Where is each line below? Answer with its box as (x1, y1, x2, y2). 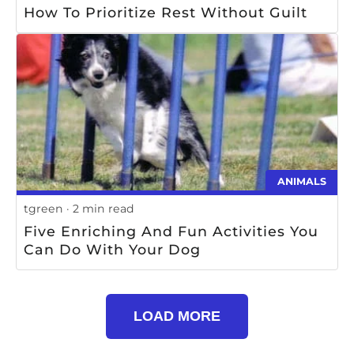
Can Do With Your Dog (24, 240, 201, 258)
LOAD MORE (134, 308, 220, 325)
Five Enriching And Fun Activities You (24, 222, 318, 239)
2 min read (73, 201, 134, 216)
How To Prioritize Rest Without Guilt (24, 3, 307, 21)
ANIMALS (277, 175, 326, 188)
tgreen (24, 201, 63, 216)
